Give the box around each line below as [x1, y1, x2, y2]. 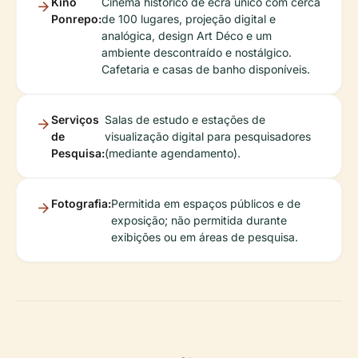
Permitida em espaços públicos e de [111, 196, 300, 210]
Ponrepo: [51, 11, 101, 26]
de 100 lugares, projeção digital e [101, 11, 276, 26]
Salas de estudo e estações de [105, 112, 265, 126]
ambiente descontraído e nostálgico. [101, 45, 292, 59]
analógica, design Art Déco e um [101, 28, 272, 42]
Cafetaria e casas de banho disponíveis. [101, 62, 310, 76]
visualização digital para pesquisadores [105, 129, 311, 143]
